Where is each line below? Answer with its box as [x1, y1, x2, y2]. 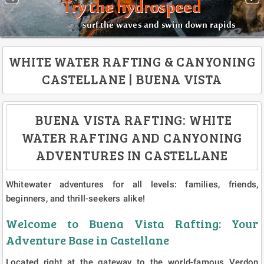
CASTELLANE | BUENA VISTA [42, 70, 222, 88]
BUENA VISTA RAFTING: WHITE [32, 110, 232, 128]
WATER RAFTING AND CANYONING [21, 128, 243, 146]
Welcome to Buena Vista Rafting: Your [5, 214, 259, 232]
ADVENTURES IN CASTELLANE [35, 146, 229, 164]
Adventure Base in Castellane [5, 231, 169, 248]
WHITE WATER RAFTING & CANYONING [8, 52, 256, 70]
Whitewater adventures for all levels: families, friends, [5, 179, 259, 190]
